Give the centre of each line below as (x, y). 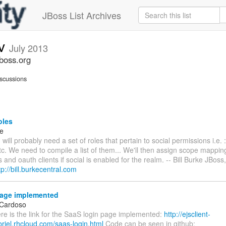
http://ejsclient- (187, 214)
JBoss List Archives (82, 15)
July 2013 (29, 48)
